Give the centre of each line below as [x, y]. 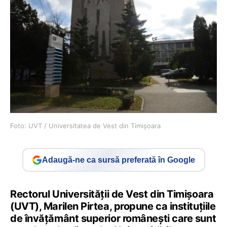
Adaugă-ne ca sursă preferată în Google [119, 160]
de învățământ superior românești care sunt [113, 219]
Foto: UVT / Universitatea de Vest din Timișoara [85, 126]
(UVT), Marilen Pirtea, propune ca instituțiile [113, 206]
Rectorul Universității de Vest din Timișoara [112, 194]
